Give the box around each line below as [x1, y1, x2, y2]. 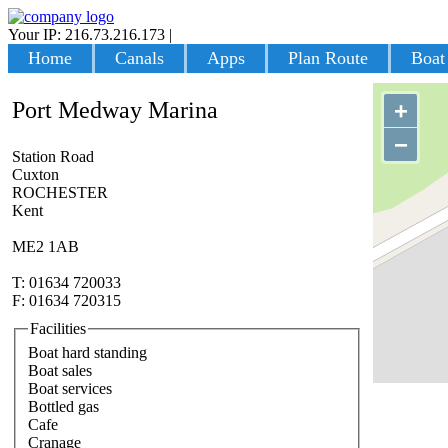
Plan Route [288, 48, 368, 68]
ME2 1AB [12, 238, 79, 255]
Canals [115, 48, 164, 68]
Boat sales [28, 361, 92, 379]
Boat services [28, 379, 112, 397]
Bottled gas [28, 397, 99, 415]
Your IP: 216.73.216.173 [8, 26, 165, 43]
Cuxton [12, 166, 59, 183]
